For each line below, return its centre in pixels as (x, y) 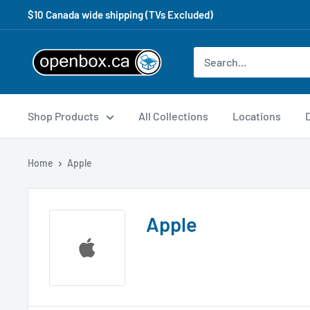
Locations (257, 116)
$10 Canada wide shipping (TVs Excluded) (120, 15)
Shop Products (63, 116)
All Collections (173, 116)
